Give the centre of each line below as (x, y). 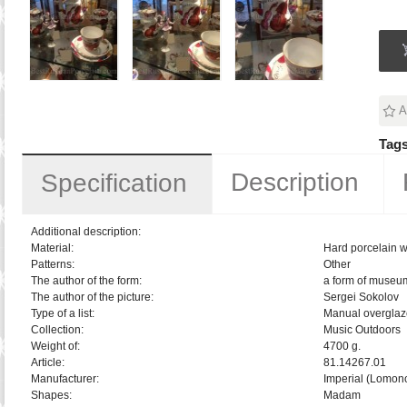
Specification (114, 183)
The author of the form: (86, 281)
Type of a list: (62, 313)
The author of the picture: (92, 297)
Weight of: (55, 346)
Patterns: (52, 264)
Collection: (57, 330)
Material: (52, 248)
